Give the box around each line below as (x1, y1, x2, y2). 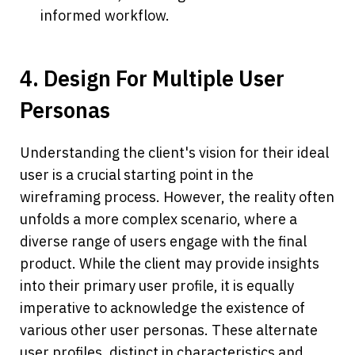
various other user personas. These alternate (20, 321, 318, 340)
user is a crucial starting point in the (20, 166, 254, 185)
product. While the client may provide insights (20, 254, 319, 273)
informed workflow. (40, 6, 170, 25)
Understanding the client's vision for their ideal (20, 143, 329, 162)
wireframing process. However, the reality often (20, 188, 334, 207)
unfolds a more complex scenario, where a (20, 210, 297, 229)
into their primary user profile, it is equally (20, 277, 294, 296)
